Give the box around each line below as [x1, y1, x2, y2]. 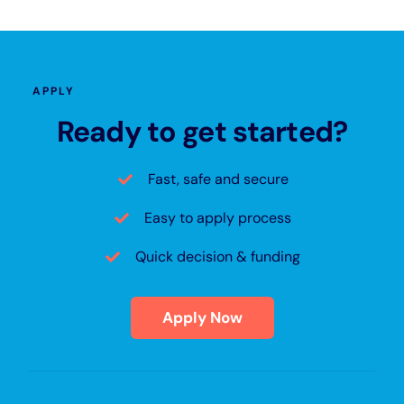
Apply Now [161, 308, 243, 328]
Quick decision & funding [135, 247, 300, 267]
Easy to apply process [144, 208, 291, 228]
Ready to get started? [57, 113, 347, 151]
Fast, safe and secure [147, 170, 289, 189]
